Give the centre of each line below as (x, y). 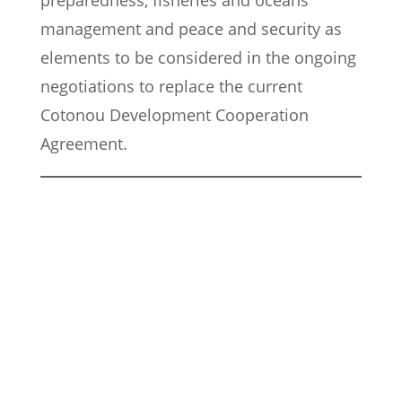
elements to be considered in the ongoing (198, 58)
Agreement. (84, 144)
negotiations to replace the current (171, 87)
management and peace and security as (191, 29)
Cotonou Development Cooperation (175, 115)
